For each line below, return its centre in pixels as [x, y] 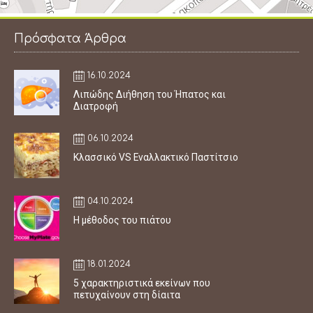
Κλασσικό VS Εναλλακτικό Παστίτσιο [156, 157]
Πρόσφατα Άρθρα [70, 38]
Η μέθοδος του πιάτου [122, 220]
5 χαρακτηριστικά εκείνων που [142, 283]
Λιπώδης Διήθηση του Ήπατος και [150, 94]
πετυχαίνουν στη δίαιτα [127, 294]
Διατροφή [96, 106]
